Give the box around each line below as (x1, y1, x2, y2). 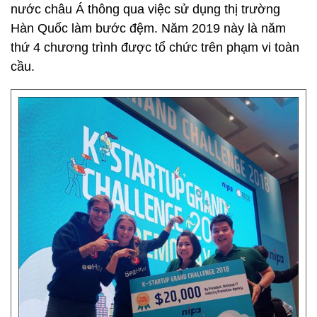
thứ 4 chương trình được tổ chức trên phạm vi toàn (11, 40, 299, 54)
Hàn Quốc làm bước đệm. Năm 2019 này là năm (11, 21, 286, 35)
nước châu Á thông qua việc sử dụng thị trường (11, 2, 280, 16)
